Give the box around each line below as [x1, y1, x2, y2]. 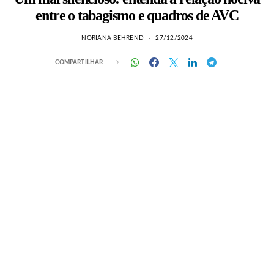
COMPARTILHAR [54, 59, 103, 65]
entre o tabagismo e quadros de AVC [35, 7, 239, 23]
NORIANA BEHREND [81, 35, 144, 41]
